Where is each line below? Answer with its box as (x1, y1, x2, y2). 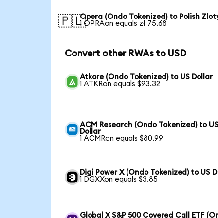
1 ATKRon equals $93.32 (80, 80, 161, 88)
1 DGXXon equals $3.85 (80, 176, 158, 183)
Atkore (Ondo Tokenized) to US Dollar (80, 73, 213, 81)
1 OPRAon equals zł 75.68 (80, 19, 167, 27)
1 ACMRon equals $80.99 (80, 135, 163, 143)
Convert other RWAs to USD (64, 49, 186, 58)
